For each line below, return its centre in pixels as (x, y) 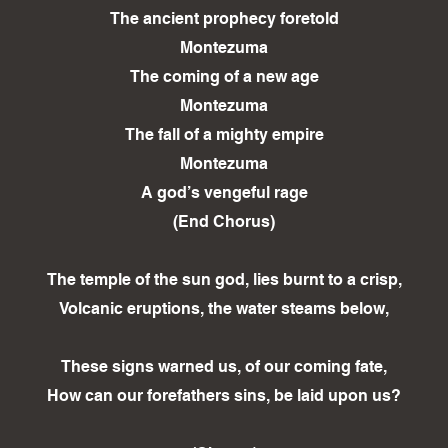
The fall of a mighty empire (224, 135)
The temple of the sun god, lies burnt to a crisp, (224, 280)
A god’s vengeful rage (224, 193)
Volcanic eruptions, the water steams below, (224, 309)
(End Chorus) (224, 222)
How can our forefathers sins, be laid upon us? (224, 396)
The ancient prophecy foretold (224, 19)
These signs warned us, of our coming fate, (224, 367)
